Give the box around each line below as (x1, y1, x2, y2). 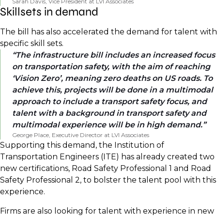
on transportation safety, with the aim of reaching (12, 62, 210, 71)
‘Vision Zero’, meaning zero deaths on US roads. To (12, 74, 213, 83)
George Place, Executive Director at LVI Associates (12, 131, 149, 139)
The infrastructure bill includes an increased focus (15, 50, 215, 60)
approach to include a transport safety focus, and (12, 97, 207, 106)
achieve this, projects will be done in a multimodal (12, 85, 213, 94)
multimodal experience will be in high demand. (12, 120, 202, 129)
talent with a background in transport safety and (12, 108, 206, 118)
